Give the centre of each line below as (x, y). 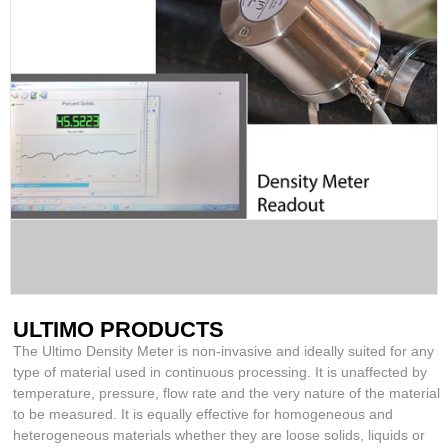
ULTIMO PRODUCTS (119, 330)
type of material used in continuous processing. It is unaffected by (220, 372)
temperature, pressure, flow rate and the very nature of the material (227, 393)
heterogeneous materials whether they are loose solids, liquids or (219, 435)
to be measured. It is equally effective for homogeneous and (203, 414)
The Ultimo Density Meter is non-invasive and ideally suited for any (224, 351)
